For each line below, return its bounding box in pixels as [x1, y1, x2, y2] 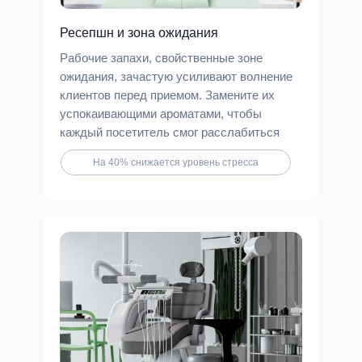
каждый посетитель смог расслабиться [60, 125, 280, 139]
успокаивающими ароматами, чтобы [60, 107, 262, 120]
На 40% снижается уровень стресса [93, 157, 259, 168]
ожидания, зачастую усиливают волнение [60, 69, 293, 83]
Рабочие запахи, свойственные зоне [60, 51, 263, 65]
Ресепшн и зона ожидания [60, 26, 218, 40]
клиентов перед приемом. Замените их [60, 88, 275, 102]
